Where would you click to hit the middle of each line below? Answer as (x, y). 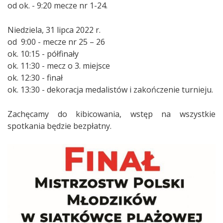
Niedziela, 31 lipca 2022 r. (54, 30)
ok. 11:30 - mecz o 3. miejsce (59, 65)
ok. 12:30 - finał (35, 77)
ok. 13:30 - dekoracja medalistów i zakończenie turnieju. (110, 89)
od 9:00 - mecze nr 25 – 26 (56, 42)
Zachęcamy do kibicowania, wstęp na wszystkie (111, 114)
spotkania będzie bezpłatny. (59, 126)
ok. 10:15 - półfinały (43, 54)
